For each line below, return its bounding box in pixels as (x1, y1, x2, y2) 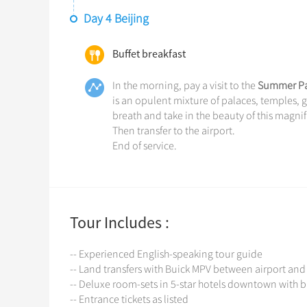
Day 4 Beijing (84, 11, 149, 26)
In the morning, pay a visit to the (112, 79, 258, 93)
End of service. (112, 139, 177, 153)
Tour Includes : (70, 212, 169, 233)
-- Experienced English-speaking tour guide (70, 247, 262, 261)
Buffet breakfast (112, 47, 186, 60)
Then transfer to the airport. (112, 124, 235, 138)
